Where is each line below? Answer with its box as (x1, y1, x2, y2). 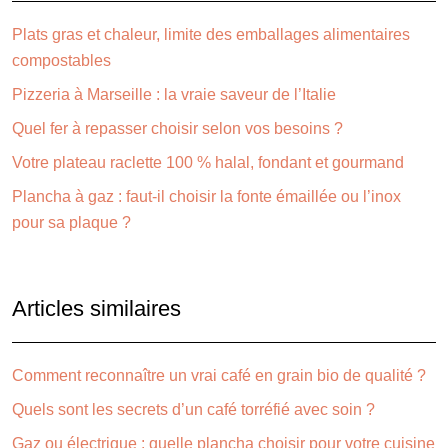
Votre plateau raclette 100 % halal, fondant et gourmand (12, 153, 404, 171)
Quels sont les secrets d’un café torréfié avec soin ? (12, 400, 375, 418)
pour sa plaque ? (12, 213, 131, 231)
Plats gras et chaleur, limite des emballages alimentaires (12, 25, 410, 43)
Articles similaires (12, 295, 181, 321)
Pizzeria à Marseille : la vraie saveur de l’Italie (12, 85, 336, 103)
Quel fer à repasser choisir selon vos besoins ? (12, 119, 343, 137)
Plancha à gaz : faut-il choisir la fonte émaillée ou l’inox (12, 187, 401, 205)
